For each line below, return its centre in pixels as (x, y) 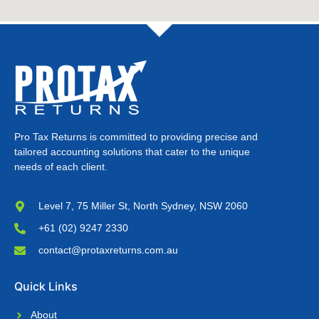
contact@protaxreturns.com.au (108, 250)
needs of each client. (61, 167)
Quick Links (46, 287)
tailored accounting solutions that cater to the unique (132, 152)
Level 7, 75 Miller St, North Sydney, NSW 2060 (143, 206)
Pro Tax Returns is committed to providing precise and (136, 137)
